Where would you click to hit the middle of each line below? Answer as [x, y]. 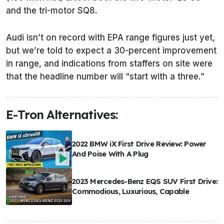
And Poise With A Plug [110, 154]
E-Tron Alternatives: [62, 115]
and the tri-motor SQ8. [52, 11]
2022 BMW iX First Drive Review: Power [139, 144]
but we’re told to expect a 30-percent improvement [111, 51]
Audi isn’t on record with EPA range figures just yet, [110, 38]
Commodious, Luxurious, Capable [130, 191]
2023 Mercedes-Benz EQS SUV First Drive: [145, 181]
